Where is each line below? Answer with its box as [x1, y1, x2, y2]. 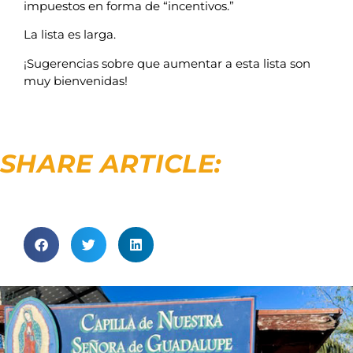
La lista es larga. [24, 27, 116, 43]
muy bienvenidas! [24, 72, 128, 88]
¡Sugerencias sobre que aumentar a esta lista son [24, 55, 310, 71]
